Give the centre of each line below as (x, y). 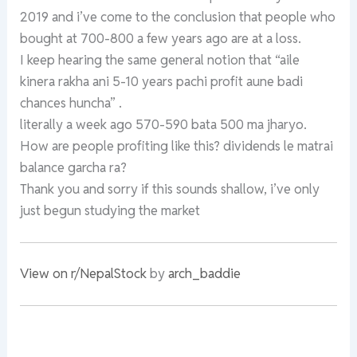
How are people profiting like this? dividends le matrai (177, 145)
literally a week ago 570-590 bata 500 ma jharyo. (164, 124)
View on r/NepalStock (84, 273)
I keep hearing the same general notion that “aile (160, 59)
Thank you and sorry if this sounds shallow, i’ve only (170, 188)
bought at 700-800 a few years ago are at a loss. (161, 38)
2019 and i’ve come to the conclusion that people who (178, 16)
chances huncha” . (71, 102)
